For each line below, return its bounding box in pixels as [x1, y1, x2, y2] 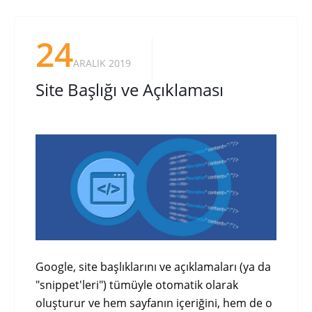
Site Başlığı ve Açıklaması [36, 78, 224, 102]
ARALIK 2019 [73, 56, 131, 70]
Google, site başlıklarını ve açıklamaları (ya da [36, 259, 271, 275]
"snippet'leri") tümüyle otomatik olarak [36, 277, 238, 293]
